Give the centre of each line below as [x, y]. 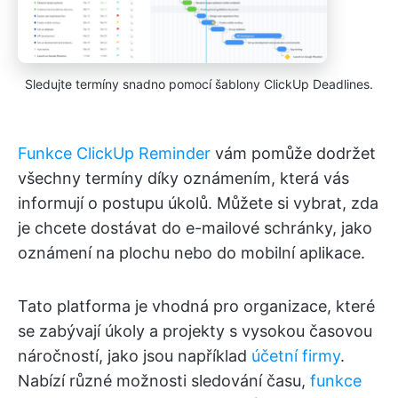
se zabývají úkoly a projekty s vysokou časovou [195, 330]
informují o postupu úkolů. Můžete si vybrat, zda [198, 203]
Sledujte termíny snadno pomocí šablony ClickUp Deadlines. [199, 84]
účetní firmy [296, 355]
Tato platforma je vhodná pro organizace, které [196, 306]
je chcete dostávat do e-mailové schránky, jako [195, 227]
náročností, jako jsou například [135, 355]
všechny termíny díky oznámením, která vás [183, 178]
